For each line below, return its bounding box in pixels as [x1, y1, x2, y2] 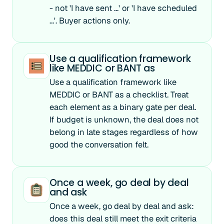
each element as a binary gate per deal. [49, 101, 196, 112]
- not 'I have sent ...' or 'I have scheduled [49, 2, 197, 13]
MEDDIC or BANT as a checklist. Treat [49, 89, 188, 100]
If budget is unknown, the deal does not [49, 114, 198, 125]
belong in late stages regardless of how [49, 126, 198, 137]
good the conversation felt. [49, 139, 148, 150]
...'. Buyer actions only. [49, 15, 130, 26]
